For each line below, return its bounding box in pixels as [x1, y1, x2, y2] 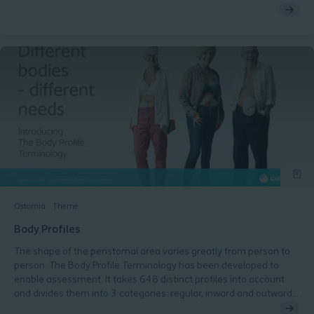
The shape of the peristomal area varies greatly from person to [14, 247, 290, 257]
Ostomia [14, 203, 46, 211]
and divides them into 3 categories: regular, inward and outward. [14, 289, 294, 299]
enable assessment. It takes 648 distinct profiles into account [14, 275, 285, 285]
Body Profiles [14, 224, 81, 235]
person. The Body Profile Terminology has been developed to [14, 261, 279, 271]
